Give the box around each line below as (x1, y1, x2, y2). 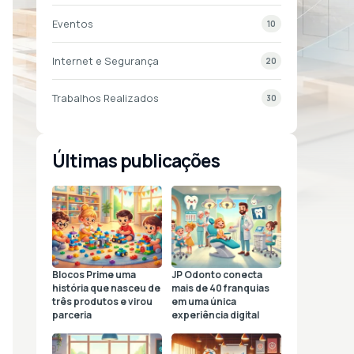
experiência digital (171, 308, 259, 322)
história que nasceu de (52, 281, 160, 296)
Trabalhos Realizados (52, 91, 159, 105)
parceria (52, 308, 92, 322)
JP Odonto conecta (171, 268, 262, 282)
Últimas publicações (52, 149, 220, 173)
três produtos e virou (52, 295, 153, 309)
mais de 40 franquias (171, 281, 269, 296)
